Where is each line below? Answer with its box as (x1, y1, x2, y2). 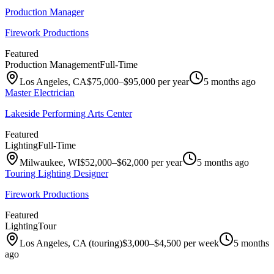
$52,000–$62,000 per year (80, 157, 182, 168)
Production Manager (5, 6, 84, 17)
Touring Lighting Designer (5, 168, 108, 179)
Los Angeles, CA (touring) (20, 237, 122, 248)
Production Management (5, 59, 100, 70)
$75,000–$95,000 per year (87, 76, 189, 87)
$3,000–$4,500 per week (122, 237, 219, 248)
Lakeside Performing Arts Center (5, 108, 132, 119)
